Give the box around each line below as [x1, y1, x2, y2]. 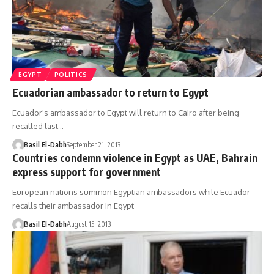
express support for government [12, 165, 161, 179]
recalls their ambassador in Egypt [12, 200, 134, 210]
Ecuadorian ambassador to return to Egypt [12, 85, 209, 99]
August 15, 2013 [66, 219, 111, 229]
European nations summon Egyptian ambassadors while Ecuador [12, 187, 250, 197]
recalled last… [12, 120, 64, 131]
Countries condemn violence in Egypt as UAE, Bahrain [12, 150, 257, 165]
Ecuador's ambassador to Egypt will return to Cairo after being [12, 107, 239, 117]
